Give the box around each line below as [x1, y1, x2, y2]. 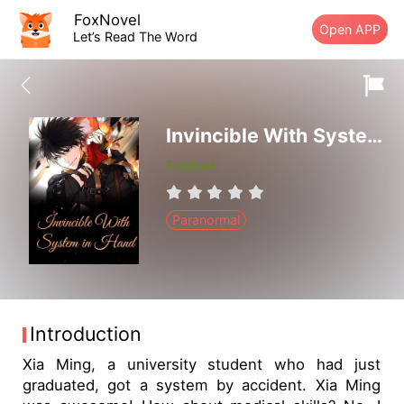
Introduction [30, 322, 142, 346]
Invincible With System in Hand [366, 124, 382, 148]
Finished [165, 158, 215, 174]
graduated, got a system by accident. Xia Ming [23, 375, 381, 394]
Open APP [319, 21, 381, 37]
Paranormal [172, 212, 241, 228]
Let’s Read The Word [73, 28, 198, 44]
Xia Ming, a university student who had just [23, 354, 381, 373]
